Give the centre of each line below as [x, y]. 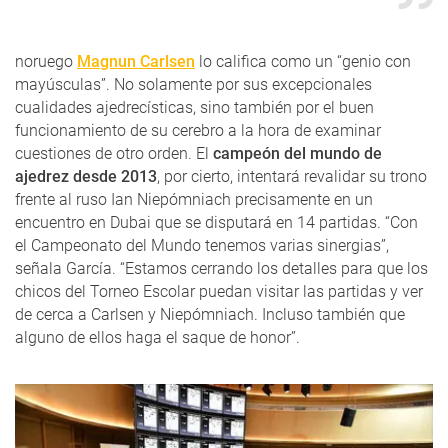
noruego [46, 62]
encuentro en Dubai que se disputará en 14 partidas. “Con [216, 223]
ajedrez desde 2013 [86, 177]
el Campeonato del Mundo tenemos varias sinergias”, [202, 246]
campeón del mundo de [297, 154]
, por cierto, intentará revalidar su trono [292, 177]
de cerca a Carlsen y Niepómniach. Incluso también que [210, 315]
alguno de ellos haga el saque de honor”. [159, 338]
